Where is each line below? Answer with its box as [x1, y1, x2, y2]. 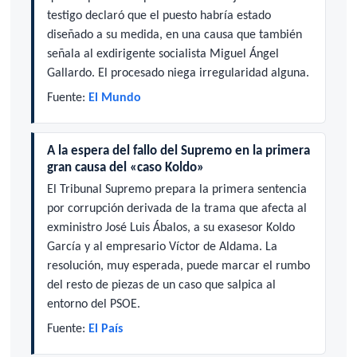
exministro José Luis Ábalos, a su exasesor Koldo [46, 222, 295, 235]
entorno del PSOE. [46, 298, 140, 312]
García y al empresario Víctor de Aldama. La [46, 241, 277, 254]
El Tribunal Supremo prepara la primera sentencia [46, 183, 307, 197]
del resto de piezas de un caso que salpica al [46, 279, 276, 292]
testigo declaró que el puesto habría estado [46, 9, 271, 22]
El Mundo [88, 91, 141, 104]
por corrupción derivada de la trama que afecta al [46, 202, 307, 216]
